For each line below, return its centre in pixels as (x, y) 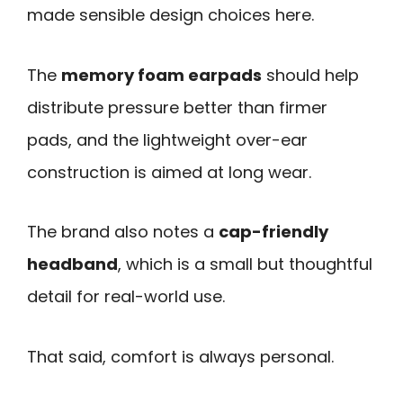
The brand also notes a (123, 232)
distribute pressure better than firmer (177, 107)
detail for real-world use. (126, 297)
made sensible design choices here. (170, 14)
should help (310, 75)
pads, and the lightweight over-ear (167, 139)
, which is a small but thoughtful (245, 264)
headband (72, 264)
